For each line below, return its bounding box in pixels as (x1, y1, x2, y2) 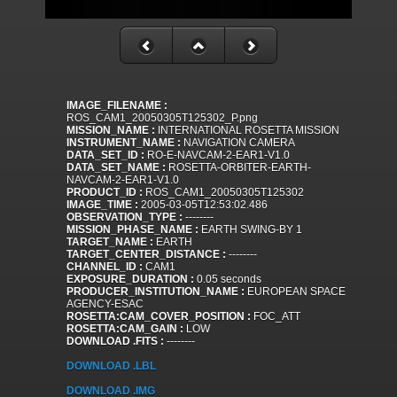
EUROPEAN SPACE (245, 285, 346, 299)
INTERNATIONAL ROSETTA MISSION (155, 124, 339, 137)
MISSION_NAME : (66, 124, 155, 137)
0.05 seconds (194, 273, 261, 286)
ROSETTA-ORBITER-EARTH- (166, 161, 311, 175)
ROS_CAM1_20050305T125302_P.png (66, 112, 258, 125)
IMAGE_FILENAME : (66, 99, 167, 113)
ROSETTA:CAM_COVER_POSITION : (66, 310, 251, 323)
